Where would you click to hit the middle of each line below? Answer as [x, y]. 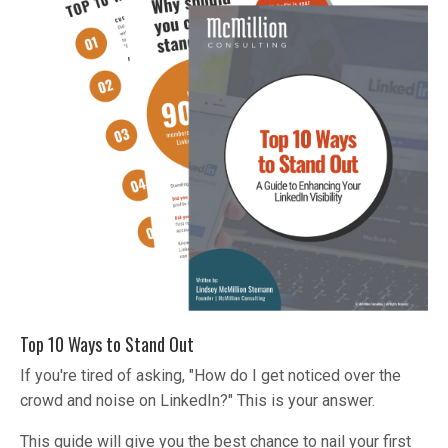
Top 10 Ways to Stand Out [107, 344]
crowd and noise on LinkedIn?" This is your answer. [199, 401]
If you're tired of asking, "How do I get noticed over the [210, 376]
